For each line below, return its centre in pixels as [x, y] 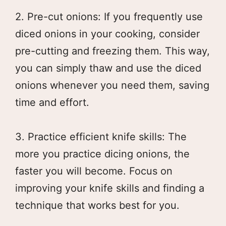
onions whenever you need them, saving [112, 85]
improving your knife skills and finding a [110, 188]
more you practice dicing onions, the [102, 154]
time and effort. [52, 102]
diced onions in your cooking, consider [107, 34]
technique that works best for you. [97, 205]
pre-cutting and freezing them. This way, [112, 51]
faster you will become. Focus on [94, 171]
